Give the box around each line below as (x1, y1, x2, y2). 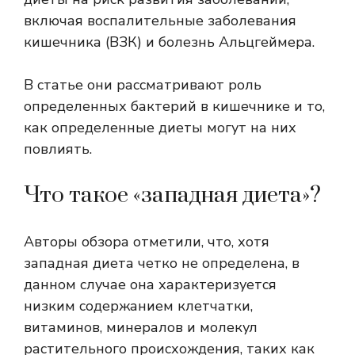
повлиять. (24, 139, 92, 159)
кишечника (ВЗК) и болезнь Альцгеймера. (24, 32, 315, 52)
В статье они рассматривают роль (24, 75, 261, 95)
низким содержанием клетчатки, (24, 296, 253, 316)
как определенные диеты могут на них (24, 118, 296, 138)
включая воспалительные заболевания (24, 11, 296, 31)
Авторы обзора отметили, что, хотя (24, 232, 269, 252)
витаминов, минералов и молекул (24, 318, 258, 338)
